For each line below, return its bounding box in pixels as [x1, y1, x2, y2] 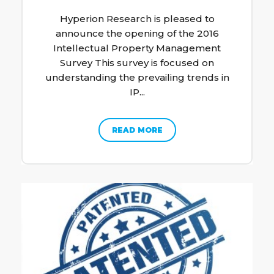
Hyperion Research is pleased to [59, 12, 215, 24]
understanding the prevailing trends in [45, 71, 229, 83]
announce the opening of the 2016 [55, 27, 219, 39]
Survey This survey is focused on [60, 56, 214, 68]
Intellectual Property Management [53, 42, 221, 54]
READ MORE [111, 125, 163, 135]
